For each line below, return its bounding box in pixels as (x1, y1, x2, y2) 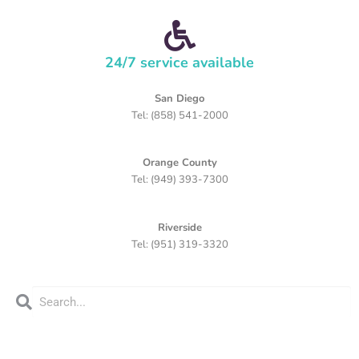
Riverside (157, 220, 202, 235)
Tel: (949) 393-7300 (131, 172, 228, 188)
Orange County (142, 155, 217, 171)
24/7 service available (105, 53, 254, 72)
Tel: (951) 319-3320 (131, 236, 228, 252)
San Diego (155, 91, 204, 106)
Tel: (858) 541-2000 (131, 108, 228, 123)
